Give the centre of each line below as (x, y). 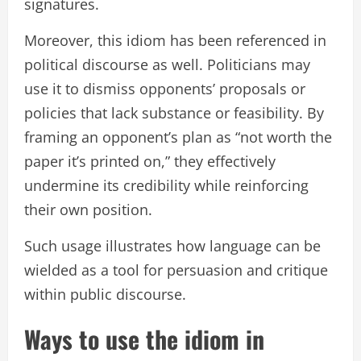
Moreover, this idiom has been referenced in (175, 41)
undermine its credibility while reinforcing (166, 186)
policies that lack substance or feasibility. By (174, 113)
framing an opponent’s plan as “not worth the (178, 137)
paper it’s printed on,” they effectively (150, 162)
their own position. (88, 210)
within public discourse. (105, 295)
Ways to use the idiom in (144, 339)
